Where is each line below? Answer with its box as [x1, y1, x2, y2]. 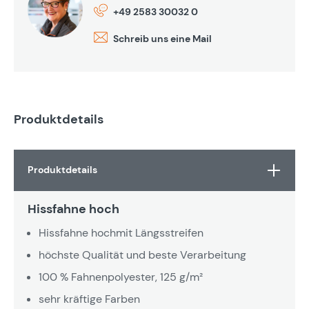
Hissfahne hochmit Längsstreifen [39, 225, 203, 240]
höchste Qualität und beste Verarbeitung [39, 247, 246, 262]
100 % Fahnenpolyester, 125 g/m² [39, 269, 203, 284]
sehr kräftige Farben [39, 291, 140, 306]
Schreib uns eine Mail [113, 32, 212, 46]
